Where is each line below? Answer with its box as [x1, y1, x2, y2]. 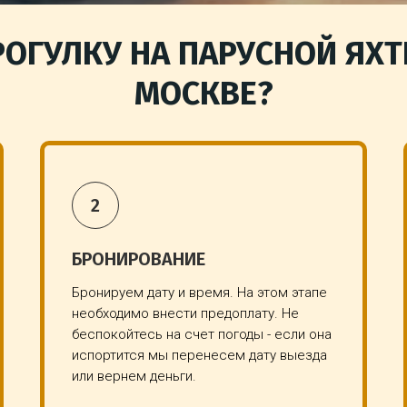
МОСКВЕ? [134, 73, 273, 114]
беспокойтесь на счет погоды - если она [72, 325, 332, 342]
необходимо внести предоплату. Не [72, 304, 299, 322]
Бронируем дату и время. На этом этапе [72, 283, 327, 301]
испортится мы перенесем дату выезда [72, 346, 327, 363]
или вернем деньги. [72, 367, 196, 384]
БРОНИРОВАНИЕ [72, 247, 205, 270]
